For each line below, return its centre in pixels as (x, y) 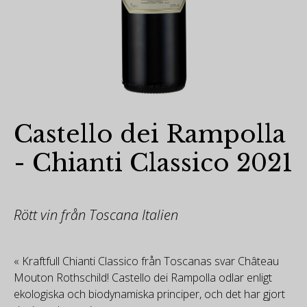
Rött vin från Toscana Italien (96, 215)
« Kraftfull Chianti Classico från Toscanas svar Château (146, 261)
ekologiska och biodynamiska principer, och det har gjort (149, 294)
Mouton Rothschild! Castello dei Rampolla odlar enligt (143, 278)
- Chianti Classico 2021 (153, 163)
